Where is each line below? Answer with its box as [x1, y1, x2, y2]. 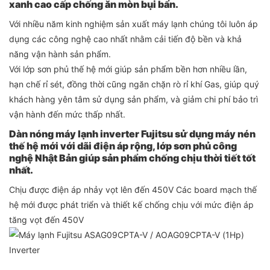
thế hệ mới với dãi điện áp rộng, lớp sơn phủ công [9, 140, 237, 152]
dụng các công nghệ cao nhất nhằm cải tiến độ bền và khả [9, 34, 242, 45]
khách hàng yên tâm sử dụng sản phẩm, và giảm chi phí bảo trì [9, 94, 258, 105]
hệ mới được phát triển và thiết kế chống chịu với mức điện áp [9, 199, 254, 210]
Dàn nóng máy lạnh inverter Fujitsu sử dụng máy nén [9, 128, 256, 140]
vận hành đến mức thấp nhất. [9, 109, 125, 120]
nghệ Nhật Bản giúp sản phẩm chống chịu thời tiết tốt [9, 152, 256, 165]
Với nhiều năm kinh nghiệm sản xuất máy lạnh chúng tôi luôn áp [9, 19, 258, 30]
